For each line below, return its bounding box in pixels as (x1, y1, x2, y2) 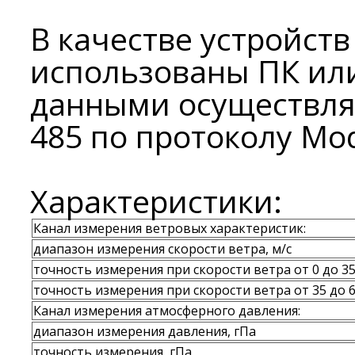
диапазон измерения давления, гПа (33, 323, 256, 340)
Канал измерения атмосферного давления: (33, 302, 300, 319)
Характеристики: (30, 180, 282, 222)
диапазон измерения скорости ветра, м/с (33, 240, 292, 258)
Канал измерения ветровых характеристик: (33, 219, 306, 237)
